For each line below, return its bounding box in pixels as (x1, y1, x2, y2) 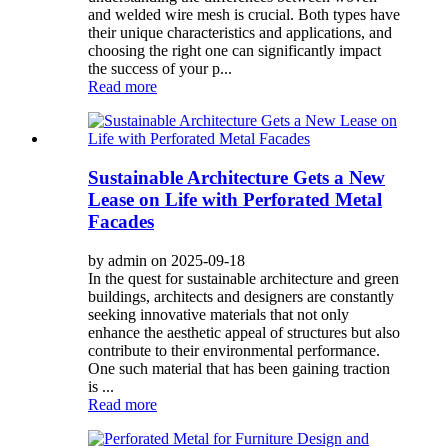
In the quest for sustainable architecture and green (88, 269, 399, 287)
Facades (88, 210, 154, 232)
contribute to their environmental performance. (88, 341, 380, 359)
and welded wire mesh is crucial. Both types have (88, 6, 400, 24)
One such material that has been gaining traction (88, 359, 390, 377)
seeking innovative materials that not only (88, 305, 349, 323)
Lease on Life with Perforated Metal (88, 188, 382, 210)
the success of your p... (88, 60, 232, 78)
